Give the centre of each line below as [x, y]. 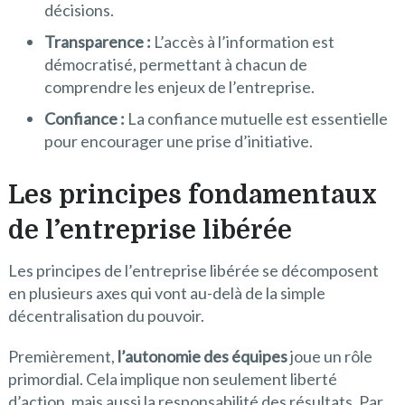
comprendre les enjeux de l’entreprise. [179, 87]
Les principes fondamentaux [192, 196]
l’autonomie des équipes [202, 357]
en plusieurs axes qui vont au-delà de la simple [166, 293]
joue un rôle [330, 357]
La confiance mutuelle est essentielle [256, 119]
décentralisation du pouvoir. [106, 316]
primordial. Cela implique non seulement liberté [172, 379]
